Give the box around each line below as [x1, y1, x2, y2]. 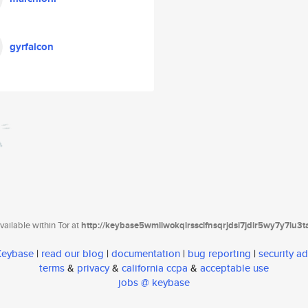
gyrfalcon [10, 39, 54, 54]
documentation [111, 246, 180, 261]
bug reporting [188, 246, 251, 261]
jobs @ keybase [118, 275, 190, 290]
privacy [77, 261, 109, 276]
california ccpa [122, 261, 188, 276]
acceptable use [200, 261, 269, 276]
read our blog [41, 246, 104, 261]
